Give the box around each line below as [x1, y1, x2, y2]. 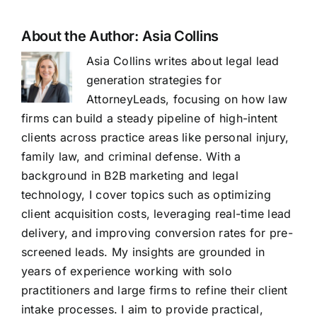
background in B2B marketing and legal [21, 168, 238, 183]
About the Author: [21, 28, 142, 45]
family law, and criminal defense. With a [21, 149, 241, 164]
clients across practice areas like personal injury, [21, 130, 289, 145]
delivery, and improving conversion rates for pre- [21, 226, 293, 241]
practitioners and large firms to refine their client [21, 283, 288, 298]
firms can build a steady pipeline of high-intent [21, 111, 278, 126]
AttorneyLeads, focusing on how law [86, 92, 288, 107]
